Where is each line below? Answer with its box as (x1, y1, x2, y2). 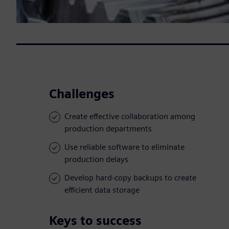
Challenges (49, 86, 114, 102)
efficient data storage (64, 185, 140, 195)
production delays (64, 154, 128, 165)
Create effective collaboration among (64, 111, 195, 122)
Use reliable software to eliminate (64, 142, 185, 152)
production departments (64, 124, 152, 134)
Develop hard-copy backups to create (64, 173, 196, 183)
